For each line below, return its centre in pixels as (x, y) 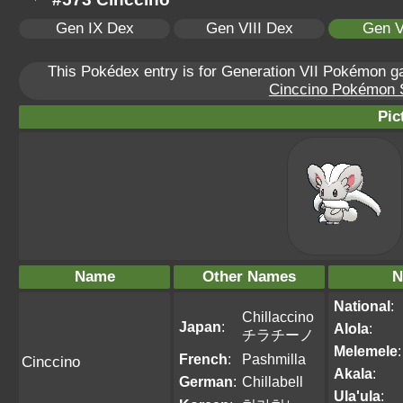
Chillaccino (278, 317)
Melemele (366, 351)
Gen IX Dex (94, 28)
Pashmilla (274, 359)
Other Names (249, 277)
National (362, 306)
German (206, 381)
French (203, 359)
